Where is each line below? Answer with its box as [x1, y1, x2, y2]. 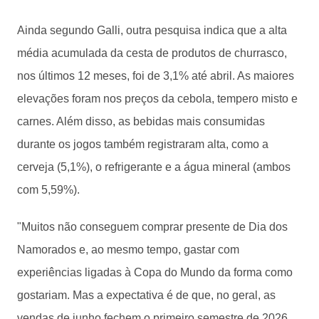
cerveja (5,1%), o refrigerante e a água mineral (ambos [17, 160, 291, 173]
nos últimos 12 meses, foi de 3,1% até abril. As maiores [17, 69, 294, 82]
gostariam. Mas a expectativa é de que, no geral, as [17, 288, 276, 301]
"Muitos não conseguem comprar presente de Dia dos [17, 220, 288, 233]
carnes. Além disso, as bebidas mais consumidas [17, 115, 265, 127]
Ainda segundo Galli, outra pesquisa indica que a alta [17, 23, 287, 36]
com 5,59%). [17, 183, 80, 196]
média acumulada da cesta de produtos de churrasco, [17, 46, 287, 59]
